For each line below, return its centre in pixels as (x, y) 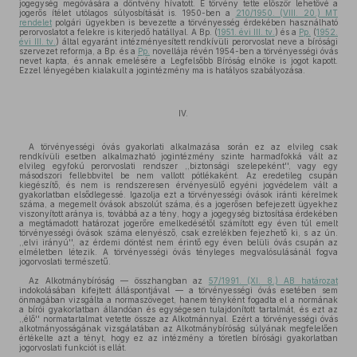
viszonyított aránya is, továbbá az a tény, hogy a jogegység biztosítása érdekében (178, 214)
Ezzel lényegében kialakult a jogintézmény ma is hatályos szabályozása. (162, 70)
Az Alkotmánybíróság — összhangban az (119, 280)
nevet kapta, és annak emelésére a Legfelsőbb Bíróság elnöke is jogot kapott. (178, 61)
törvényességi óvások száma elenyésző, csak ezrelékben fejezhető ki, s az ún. (178, 233)
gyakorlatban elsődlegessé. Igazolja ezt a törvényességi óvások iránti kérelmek (178, 194)
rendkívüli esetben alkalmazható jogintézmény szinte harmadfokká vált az (178, 156)
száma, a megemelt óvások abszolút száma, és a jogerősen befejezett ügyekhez (178, 204)
